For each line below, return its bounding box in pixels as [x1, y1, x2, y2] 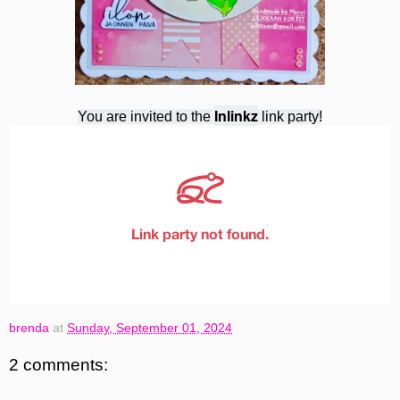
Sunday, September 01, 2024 [67, 321, 232, 336]
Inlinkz [214, 105, 258, 127]
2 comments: [9, 354, 108, 374]
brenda [9, 321, 49, 336]
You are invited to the [78, 109, 214, 125]
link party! [258, 109, 322, 125]
